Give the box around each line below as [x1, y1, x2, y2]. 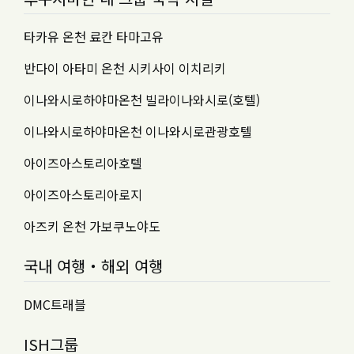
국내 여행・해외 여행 [24, 254, 163, 277]
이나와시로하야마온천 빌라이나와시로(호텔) [24, 90, 260, 109]
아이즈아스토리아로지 [24, 185, 142, 204]
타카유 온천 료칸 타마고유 [24, 27, 164, 46]
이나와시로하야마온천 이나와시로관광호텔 [24, 122, 252, 141]
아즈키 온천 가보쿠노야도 [24, 217, 160, 235]
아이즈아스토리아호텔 [24, 153, 142, 172]
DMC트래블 [24, 295, 86, 314]
